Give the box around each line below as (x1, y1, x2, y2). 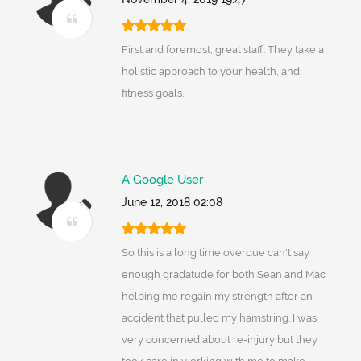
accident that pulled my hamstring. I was (121, 312, 317, 325)
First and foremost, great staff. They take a (121, 44, 324, 56)
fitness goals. (121, 87, 184, 100)
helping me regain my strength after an (121, 290, 313, 303)
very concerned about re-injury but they (121, 334, 317, 346)
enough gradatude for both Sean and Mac (121, 268, 326, 281)
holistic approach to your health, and (121, 65, 300, 78)
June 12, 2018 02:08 (121, 196, 222, 210)
